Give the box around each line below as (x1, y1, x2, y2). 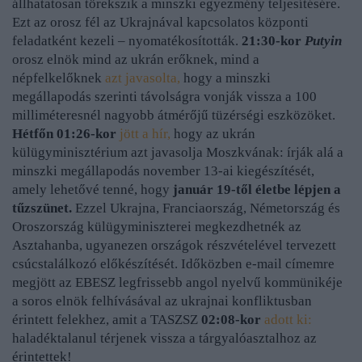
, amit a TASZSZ (106, 312, 201, 328)
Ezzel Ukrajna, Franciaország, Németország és (75, 200, 340, 217)
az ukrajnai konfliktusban (165, 293, 312, 309)
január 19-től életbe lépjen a (173, 182, 341, 198)
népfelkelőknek (12, 70, 105, 86)
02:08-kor (201, 312, 264, 328)
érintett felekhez (12, 312, 106, 328)
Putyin (305, 33, 342, 49)
